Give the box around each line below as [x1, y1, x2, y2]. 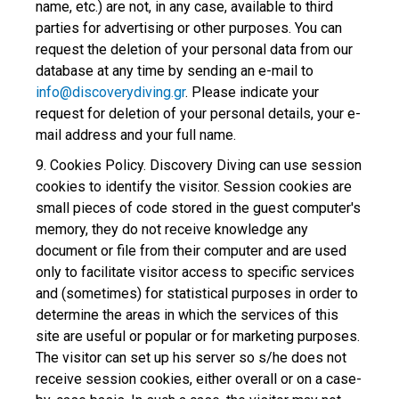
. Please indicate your [185, 84, 319, 101]
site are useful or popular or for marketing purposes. [36, 328, 360, 345]
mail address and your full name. [36, 126, 236, 143]
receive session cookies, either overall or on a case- [36, 370, 362, 387]
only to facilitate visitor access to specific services [36, 264, 354, 281]
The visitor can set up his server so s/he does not [36, 349, 346, 366]
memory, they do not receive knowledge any [36, 221, 308, 238]
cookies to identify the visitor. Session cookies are [36, 178, 352, 195]
